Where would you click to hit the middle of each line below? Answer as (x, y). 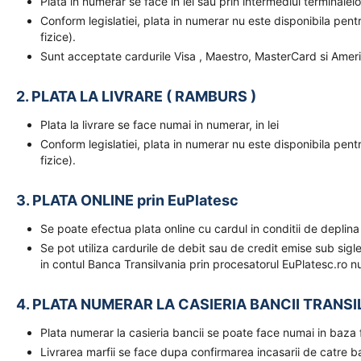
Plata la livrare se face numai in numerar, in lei (160, 124)
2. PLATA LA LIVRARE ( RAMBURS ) (136, 96)
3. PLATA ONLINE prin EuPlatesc (127, 200)
